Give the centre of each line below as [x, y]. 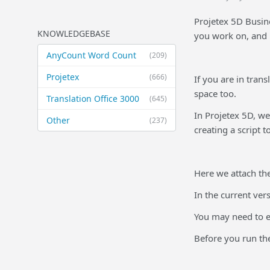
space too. [215, 93]
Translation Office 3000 [93, 99]
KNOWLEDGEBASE [74, 33]
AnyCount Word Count [91, 55]
